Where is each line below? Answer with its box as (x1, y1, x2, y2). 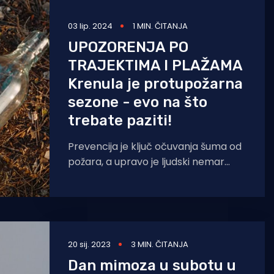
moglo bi (68, 185, 109, 199)
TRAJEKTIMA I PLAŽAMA (68, 57, 242, 74)
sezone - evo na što (68, 94, 207, 111)
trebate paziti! (68, 112, 172, 129)
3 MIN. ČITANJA (131, 239, 188, 250)
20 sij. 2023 (68, 239, 111, 250)
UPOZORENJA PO (68, 39, 188, 56)
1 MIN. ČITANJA (133, 20, 188, 32)
